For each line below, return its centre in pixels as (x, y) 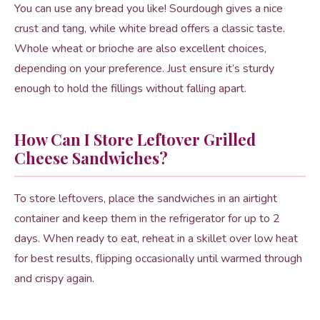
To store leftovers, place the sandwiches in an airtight (146, 199)
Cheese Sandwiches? (91, 158)
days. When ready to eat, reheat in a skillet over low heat (156, 239)
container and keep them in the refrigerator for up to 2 (147, 219)
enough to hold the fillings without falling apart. (130, 89)
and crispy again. (54, 279)
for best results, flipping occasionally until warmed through (158, 259)
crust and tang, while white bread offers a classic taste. (150, 29)
